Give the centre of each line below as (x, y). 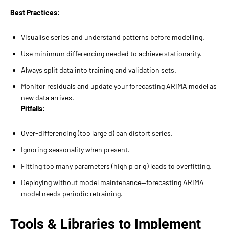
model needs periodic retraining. (72, 193)
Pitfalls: (33, 108)
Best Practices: (35, 12)
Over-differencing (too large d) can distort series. (97, 133)
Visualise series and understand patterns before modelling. (113, 37)
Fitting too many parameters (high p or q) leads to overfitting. (116, 166)
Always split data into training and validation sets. (99, 70)
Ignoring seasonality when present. (75, 149)
